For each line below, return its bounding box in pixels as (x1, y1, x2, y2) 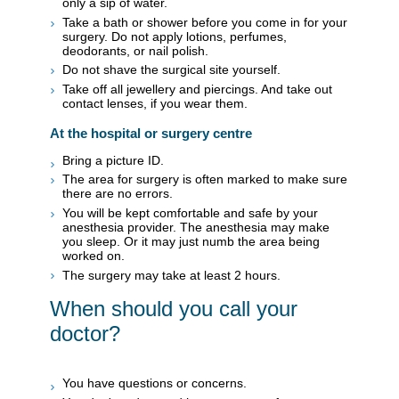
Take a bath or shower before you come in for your (62, 14, 347, 29)
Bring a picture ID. (62, 152, 164, 167)
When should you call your (50, 297, 297, 322)
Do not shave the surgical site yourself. (62, 62, 281, 77)
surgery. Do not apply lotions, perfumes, (62, 28, 287, 44)
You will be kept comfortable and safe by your (62, 205, 318, 220)
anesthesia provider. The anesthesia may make (62, 219, 330, 234)
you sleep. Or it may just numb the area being (62, 233, 320, 248)
